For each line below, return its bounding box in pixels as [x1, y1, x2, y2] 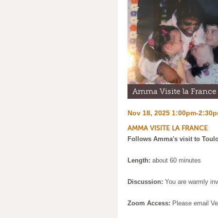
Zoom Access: [127, 200, 172, 207]
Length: [127, 157, 150, 164]
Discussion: [127, 178, 165, 185]
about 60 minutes [150, 157, 201, 164]
